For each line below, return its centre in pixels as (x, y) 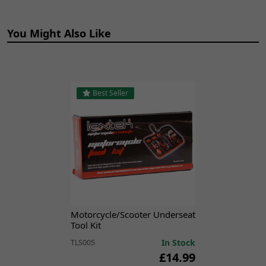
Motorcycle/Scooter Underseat (133, 214)
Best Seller (110, 93)
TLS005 (83, 242)
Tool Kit (86, 225)
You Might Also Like (59, 33)
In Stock (178, 242)
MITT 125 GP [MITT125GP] (135, 20)
